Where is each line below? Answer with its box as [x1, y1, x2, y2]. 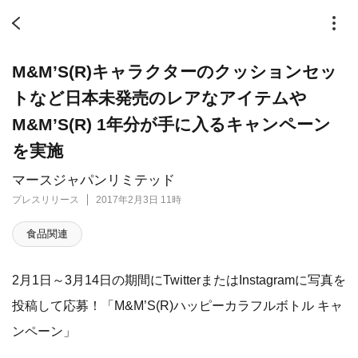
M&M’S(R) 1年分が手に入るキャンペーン [12, 115, 331, 133]
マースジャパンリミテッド [12, 173, 175, 188]
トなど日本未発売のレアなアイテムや [12, 89, 307, 107]
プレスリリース [12, 194, 79, 205]
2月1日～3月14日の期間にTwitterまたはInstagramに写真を [12, 272, 346, 287]
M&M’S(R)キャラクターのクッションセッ [12, 62, 337, 81]
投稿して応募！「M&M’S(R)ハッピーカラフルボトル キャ [12, 298, 343, 312]
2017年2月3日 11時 [96, 194, 181, 205]
